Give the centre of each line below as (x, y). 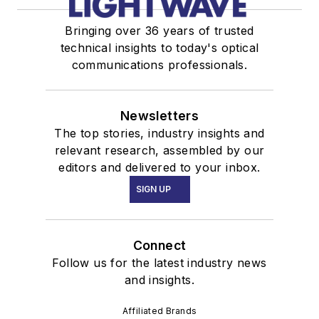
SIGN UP (153, 189)
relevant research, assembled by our (159, 151)
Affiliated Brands (159, 311)
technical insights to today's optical (159, 48)
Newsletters (159, 116)
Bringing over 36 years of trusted (159, 31)
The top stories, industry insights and (159, 134)
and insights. (159, 280)
